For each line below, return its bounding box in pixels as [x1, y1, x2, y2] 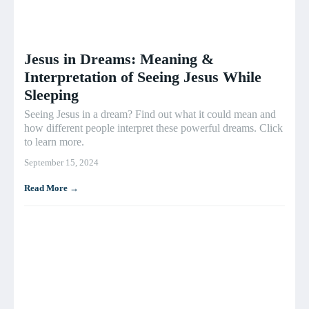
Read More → [24, 182, 79, 193]
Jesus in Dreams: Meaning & [24, 50, 214, 68]
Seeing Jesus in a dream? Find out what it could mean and [24, 108, 276, 120]
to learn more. [24, 135, 84, 148]
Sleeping [24, 86, 79, 103]
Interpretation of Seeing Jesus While [24, 68, 261, 86]
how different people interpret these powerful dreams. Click [24, 121, 283, 134]
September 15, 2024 [24, 157, 99, 168]
